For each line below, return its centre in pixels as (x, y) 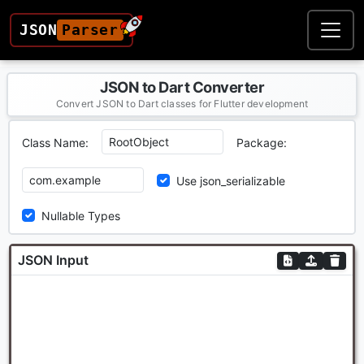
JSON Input (53, 260)
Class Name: (55, 142)
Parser (90, 30)
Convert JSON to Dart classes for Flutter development (182, 104)
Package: (262, 142)
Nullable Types (81, 216)
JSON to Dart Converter (182, 87)
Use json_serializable (231, 180)
